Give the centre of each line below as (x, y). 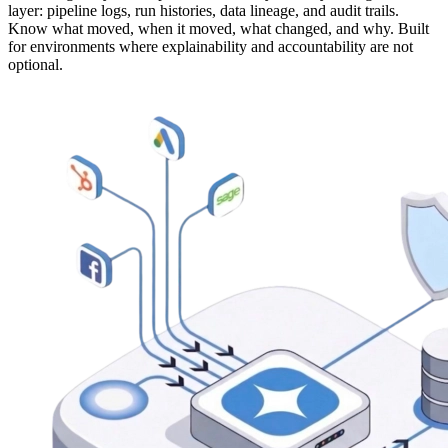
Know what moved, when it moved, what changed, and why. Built (218, 29)
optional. (35, 65)
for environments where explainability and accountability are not (210, 47)
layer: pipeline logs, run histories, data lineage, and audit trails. (203, 11)
